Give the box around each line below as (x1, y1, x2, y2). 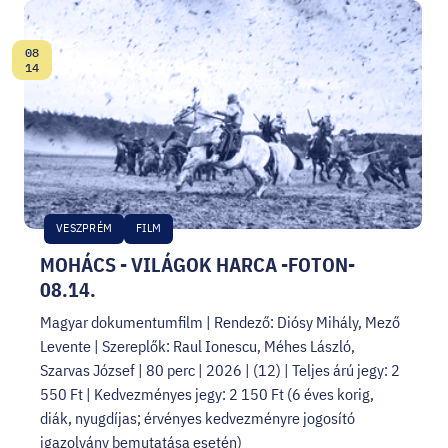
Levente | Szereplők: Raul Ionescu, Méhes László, (40, 336, 355, 356)
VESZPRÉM (56, 220, 112, 235)
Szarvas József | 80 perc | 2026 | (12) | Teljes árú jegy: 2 (40, 360, 400, 380)
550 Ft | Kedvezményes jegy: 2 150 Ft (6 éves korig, (40, 384, 374, 404)
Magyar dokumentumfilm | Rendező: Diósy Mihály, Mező (40, 312, 400, 332)
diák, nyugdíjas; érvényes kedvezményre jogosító (40, 408, 355, 428)
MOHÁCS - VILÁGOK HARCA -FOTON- (40, 251, 355, 278)
